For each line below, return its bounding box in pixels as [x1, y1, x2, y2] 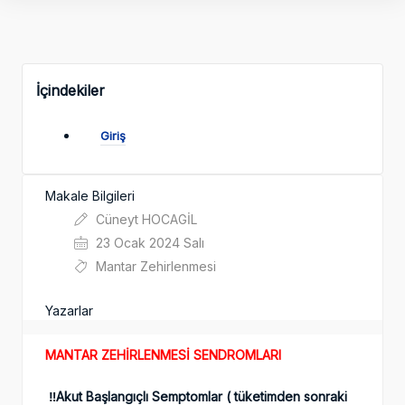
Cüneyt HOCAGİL [92, 212, 197, 228]
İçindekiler [36, 81, 105, 100]
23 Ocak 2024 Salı [92, 235, 204, 251]
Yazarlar [45, 303, 93, 319]
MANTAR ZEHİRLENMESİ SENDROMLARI [45, 347, 281, 363]
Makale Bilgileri [45, 188, 135, 204]
